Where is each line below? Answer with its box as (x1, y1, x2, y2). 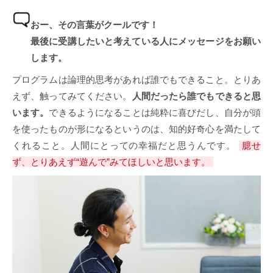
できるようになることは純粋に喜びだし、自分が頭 (49, 107, 261, 118)
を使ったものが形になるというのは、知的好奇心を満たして (12, 123, 261, 134)
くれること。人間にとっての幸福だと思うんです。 (12, 140, 236, 151)
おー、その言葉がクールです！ (30, 19, 158, 30)
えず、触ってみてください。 (12, 90, 132, 101)
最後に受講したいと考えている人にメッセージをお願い (30, 35, 261, 46)
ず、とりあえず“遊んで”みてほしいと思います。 (12, 156, 210, 167)
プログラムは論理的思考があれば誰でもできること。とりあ (12, 74, 261, 85)
